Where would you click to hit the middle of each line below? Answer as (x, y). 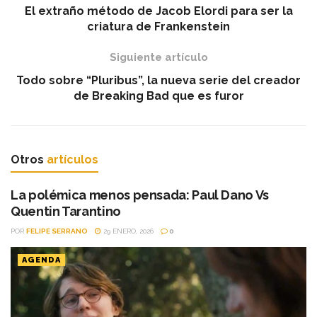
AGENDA (41, 260)
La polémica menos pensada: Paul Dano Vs (140, 195)
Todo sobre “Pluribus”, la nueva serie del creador (158, 80)
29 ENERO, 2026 (127, 231)
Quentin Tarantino (66, 211)
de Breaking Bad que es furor (158, 96)
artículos (73, 159)
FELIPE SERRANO (57, 231)
